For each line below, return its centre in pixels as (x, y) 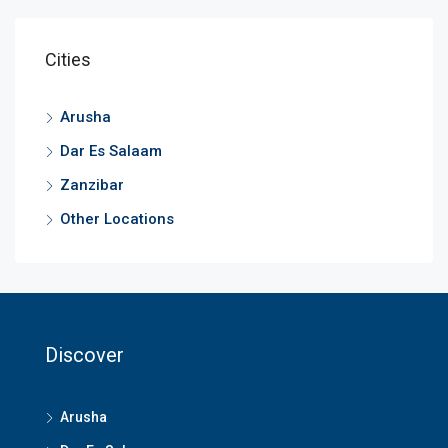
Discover (84, 355)
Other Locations (117, 219)
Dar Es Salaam (111, 151)
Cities (68, 59)
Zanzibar (92, 185)
